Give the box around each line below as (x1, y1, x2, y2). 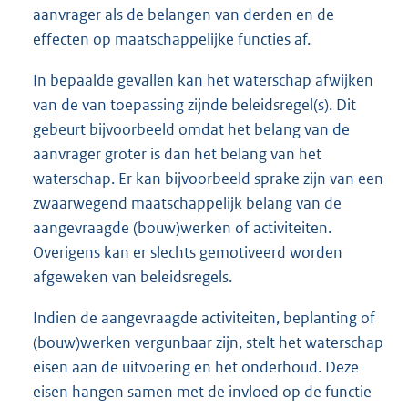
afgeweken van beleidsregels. (33, 267, 232, 288)
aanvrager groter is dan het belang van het (33, 144, 321, 165)
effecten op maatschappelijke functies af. (33, 29, 311, 50)
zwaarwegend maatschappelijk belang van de (33, 193, 342, 214)
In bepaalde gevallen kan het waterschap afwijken (33, 70, 373, 91)
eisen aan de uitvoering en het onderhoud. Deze (33, 357, 359, 378)
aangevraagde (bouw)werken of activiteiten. (33, 218, 331, 239)
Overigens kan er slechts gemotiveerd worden (33, 242, 342, 263)
